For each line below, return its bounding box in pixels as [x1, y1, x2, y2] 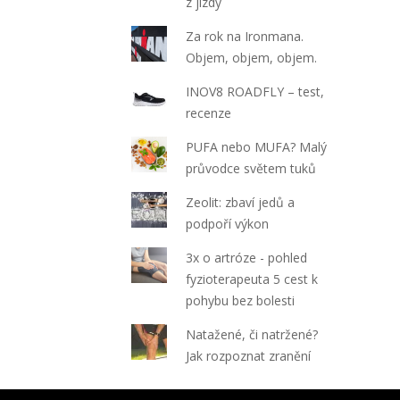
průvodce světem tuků [186, 160, 317, 177]
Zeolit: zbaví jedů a [186, 194, 296, 211]
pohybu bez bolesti [186, 292, 296, 309]
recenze [186, 104, 232, 121]
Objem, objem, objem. [186, 49, 318, 66]
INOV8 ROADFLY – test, [186, 83, 325, 100]
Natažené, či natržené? [186, 326, 319, 343]
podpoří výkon [186, 215, 270, 232]
